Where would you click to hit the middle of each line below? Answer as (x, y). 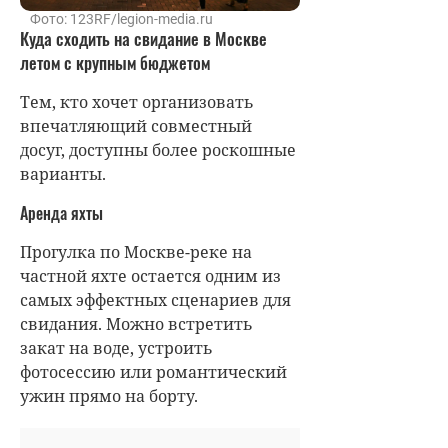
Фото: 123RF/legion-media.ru (121, 18)
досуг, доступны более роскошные (158, 149)
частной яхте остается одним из (150, 275)
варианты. (63, 173)
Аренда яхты (61, 212)
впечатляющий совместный (136, 125)
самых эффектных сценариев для (155, 299)
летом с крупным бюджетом (115, 62)
